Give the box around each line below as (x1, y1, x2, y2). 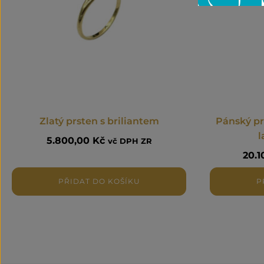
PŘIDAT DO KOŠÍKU (58, 176, 140, 186)
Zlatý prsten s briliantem (39, 115, 159, 127)
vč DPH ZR (107, 136, 152, 146)
